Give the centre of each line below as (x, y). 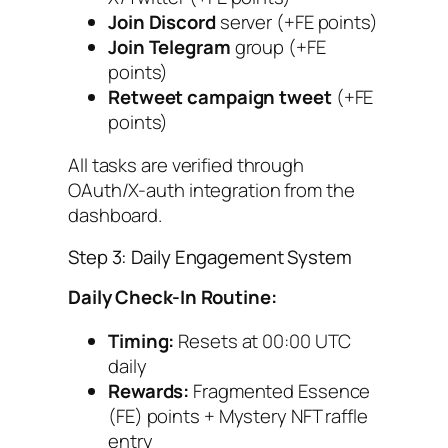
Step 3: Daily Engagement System (210, 256)
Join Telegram (169, 46)
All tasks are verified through (186, 165)
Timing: (141, 340)
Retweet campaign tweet (220, 96)
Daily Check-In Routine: (172, 297)
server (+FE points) (296, 21)
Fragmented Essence (280, 390)
